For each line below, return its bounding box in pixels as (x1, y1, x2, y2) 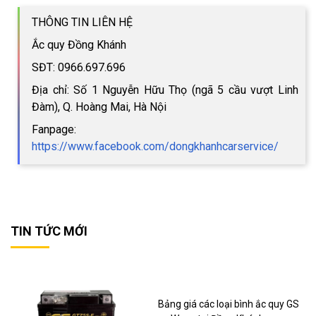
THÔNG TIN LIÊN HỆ (32, 15, 133, 29)
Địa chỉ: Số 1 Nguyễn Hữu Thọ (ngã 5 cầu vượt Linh (32, 83, 298, 97)
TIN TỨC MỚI (11, 223, 87, 238)
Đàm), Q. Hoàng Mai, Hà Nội (32, 99, 166, 114)
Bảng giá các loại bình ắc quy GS (157, 298, 299, 310)
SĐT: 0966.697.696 (32, 60, 126, 74)
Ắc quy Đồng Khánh (32, 37, 126, 51)
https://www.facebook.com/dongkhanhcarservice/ (32, 139, 279, 153)
